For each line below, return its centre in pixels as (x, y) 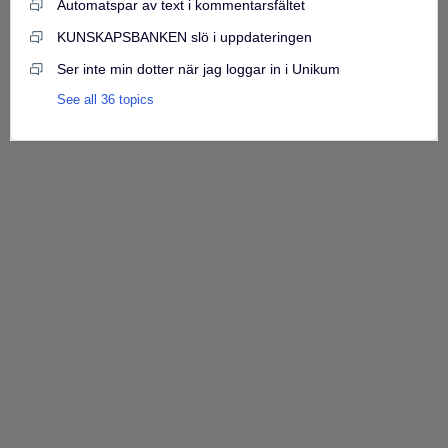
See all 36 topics (105, 99)
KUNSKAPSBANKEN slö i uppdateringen (184, 37)
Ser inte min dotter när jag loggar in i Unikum (198, 69)
